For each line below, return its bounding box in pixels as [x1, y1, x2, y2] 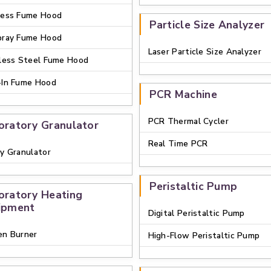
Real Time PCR [148, 138, 208, 149]
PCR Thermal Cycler [148, 116, 229, 127]
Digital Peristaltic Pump [148, 207, 245, 219]
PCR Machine [149, 87, 217, 102]
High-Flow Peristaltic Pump [148, 230, 260, 241]
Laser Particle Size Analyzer [148, 46, 261, 57]
